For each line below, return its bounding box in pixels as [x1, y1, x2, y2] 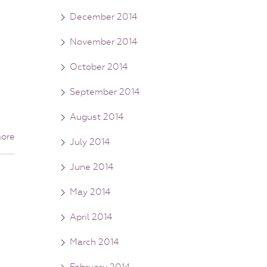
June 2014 [70, 161, 113, 172]
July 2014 [70, 136, 110, 147]
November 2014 [70, 36, 137, 47]
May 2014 [70, 186, 110, 197]
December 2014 [70, 11, 137, 22]
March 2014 [70, 236, 119, 247]
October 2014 [70, 61, 128, 72]
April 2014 [70, 211, 112, 222]
